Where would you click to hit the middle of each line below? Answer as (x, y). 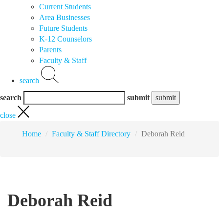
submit (138, 98)
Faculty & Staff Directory (91, 133)
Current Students (65, 6)
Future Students (63, 28)
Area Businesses (65, 17)
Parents (50, 49)
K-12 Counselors (66, 39)
